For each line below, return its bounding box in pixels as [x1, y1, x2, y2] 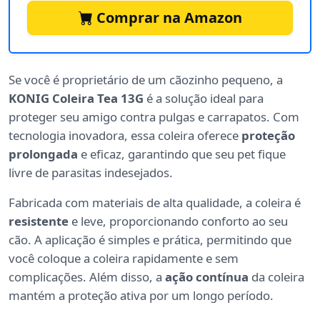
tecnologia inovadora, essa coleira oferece [9, 127, 241, 144]
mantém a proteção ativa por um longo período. [9, 287, 274, 304]
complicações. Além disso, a [9, 269, 165, 286]
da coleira [249, 269, 304, 286]
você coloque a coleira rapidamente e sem [9, 250, 239, 267]
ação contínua [165, 269, 249, 286]
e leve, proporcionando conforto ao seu [69, 213, 288, 230]
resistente [9, 213, 69, 230]
